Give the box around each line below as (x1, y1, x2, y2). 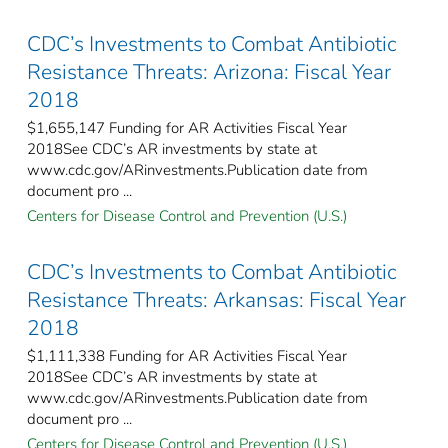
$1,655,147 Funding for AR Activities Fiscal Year (27, 117, 347, 138)
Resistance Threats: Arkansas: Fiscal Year (27, 285, 406, 314)
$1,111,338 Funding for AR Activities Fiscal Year (27, 345, 347, 366)
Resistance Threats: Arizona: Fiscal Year (27, 57, 391, 86)
